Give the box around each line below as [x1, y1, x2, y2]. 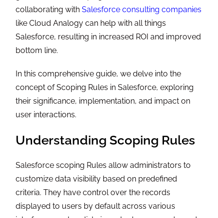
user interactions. [16, 110, 77, 120]
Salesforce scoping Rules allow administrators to [16, 161, 191, 170]
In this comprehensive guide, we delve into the [16, 69, 182, 79]
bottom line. [16, 46, 58, 55]
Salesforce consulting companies [82, 5, 202, 15]
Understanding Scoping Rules [16, 133, 196, 148]
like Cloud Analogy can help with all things [16, 18, 166, 28]
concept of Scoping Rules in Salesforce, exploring [16, 83, 194, 92]
